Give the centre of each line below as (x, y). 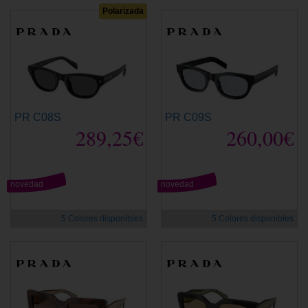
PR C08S (38, 117)
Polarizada (123, 11)
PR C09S (188, 117)
